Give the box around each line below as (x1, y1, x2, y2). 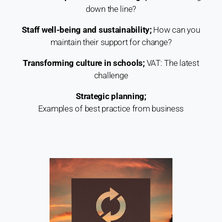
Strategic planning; (76, 91, 146, 101)
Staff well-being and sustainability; (22, 24, 152, 35)
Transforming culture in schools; (23, 57, 145, 68)
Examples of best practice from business (38, 103, 184, 113)
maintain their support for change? (50, 37, 172, 47)
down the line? (85, 3, 137, 14)
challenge (94, 70, 128, 80)
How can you (151, 24, 200, 35)
